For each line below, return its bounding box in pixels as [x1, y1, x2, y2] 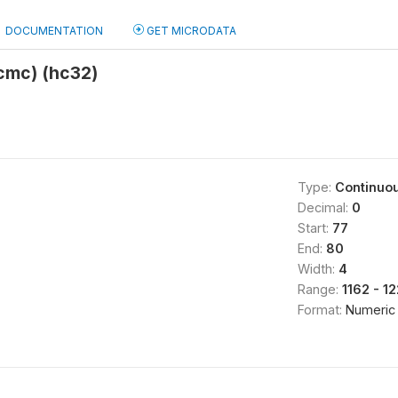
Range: [297, 282, 342, 297]
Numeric [345, 302, 395, 317]
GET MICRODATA [144, 24, 236, 37]
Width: [297, 261, 338, 276]
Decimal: [297, 200, 352, 215]
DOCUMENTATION [5, 24, 103, 37]
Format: [297, 302, 346, 317]
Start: [297, 220, 332, 235]
